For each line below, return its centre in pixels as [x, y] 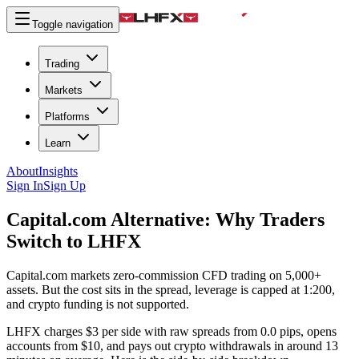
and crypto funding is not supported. [98, 304]
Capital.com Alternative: [109, 219]
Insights [58, 171]
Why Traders [270, 219]
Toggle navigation [73, 24]
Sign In [25, 186]
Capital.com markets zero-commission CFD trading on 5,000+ [164, 275]
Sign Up [65, 186]
